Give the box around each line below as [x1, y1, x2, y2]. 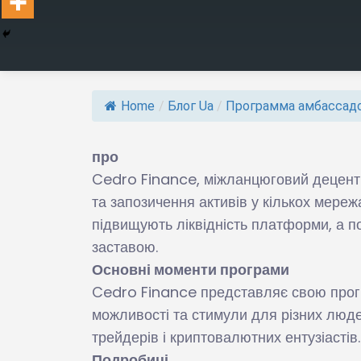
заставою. [92, 236, 158, 257]
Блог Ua [168, 98, 214, 114]
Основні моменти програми [92, 259, 289, 280]
